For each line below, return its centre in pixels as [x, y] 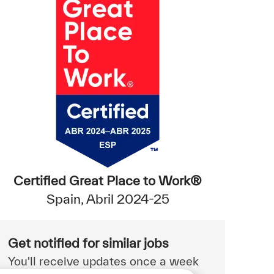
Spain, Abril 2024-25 [108, 198]
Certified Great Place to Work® [108, 180]
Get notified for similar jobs [88, 243]
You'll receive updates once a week [103, 261]
